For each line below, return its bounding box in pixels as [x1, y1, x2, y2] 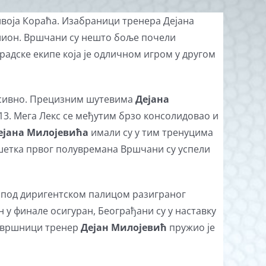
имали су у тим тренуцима [91, 126, 213, 139]
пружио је [169, 221, 215, 234]
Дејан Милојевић [81, 221, 169, 234]
